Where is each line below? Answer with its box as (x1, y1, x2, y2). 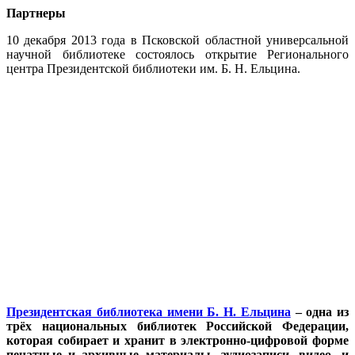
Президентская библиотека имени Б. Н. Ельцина (6, 304, 291, 319)
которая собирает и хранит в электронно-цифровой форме (6, 333, 349, 347)
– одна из (290, 304, 349, 319)
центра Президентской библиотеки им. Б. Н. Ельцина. (6, 61, 300, 75)
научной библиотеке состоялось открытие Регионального (6, 47, 349, 61)
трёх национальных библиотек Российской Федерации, (6, 319, 349, 333)
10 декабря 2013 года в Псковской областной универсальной (6, 32, 349, 47)
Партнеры (6, 6, 66, 20)
